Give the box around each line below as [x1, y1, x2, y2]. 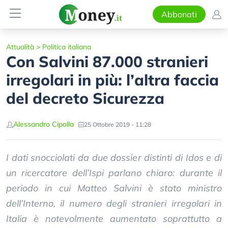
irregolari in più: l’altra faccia [6, 70, 219, 90]
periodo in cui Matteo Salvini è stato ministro [6, 182, 222, 194]
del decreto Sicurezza [6, 89, 164, 108]
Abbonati [161, 9, 197, 19]
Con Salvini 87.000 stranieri [6, 52, 208, 71]
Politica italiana [42, 42, 91, 51]
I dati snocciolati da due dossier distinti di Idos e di [6, 152, 222, 163]
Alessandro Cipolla [13, 120, 74, 129]
